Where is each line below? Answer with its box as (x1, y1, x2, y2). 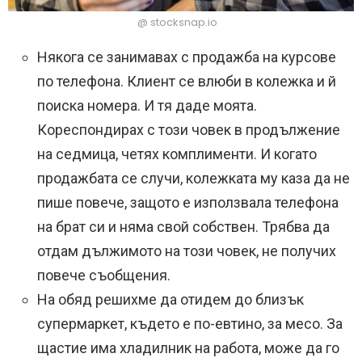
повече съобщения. (37, 267, 170, 284)
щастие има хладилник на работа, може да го (37, 339, 339, 357)
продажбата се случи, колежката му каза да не (37, 170, 350, 187)
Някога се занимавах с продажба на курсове (37, 48, 336, 66)
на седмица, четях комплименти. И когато (37, 145, 317, 163)
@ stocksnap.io (137, 15, 217, 31)
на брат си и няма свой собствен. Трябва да (37, 218, 330, 236)
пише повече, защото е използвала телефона (37, 194, 339, 212)
